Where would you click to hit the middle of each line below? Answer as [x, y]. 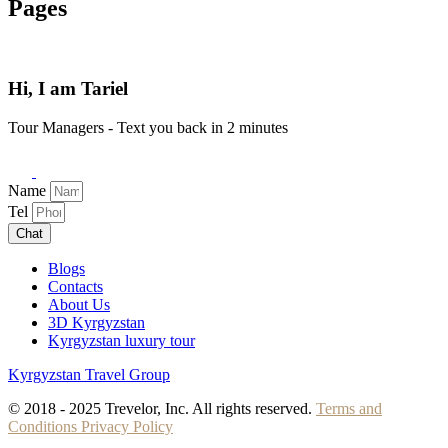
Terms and [349, 408]
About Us [79, 304]
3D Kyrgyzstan [96, 322]
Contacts [75, 286]
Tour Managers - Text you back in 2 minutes [148, 127]
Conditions [42, 426]
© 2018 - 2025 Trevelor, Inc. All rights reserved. [162, 408]
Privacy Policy [125, 426]
